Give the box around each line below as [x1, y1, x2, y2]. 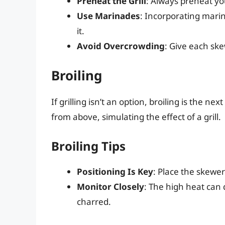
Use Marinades [77, 10, 140, 22]
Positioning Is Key [77, 165, 153, 177]
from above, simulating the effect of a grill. [51, 111, 221, 123]
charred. [77, 195, 111, 207]
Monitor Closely [77, 180, 144, 192]
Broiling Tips [51, 137, 126, 154]
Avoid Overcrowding [77, 40, 165, 52]
